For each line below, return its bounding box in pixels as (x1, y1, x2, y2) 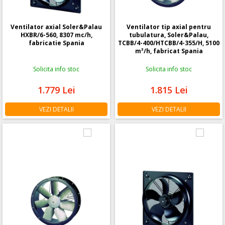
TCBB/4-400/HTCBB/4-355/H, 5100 (118, 38, 219, 47)
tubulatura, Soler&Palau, (129, 30, 208, 39)
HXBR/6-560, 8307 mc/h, (20, 30, 92, 39)
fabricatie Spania (28, 38, 84, 47)
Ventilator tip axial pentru (127, 22, 211, 31)
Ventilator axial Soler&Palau (11, 22, 102, 31)
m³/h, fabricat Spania (135, 46, 203, 55)
